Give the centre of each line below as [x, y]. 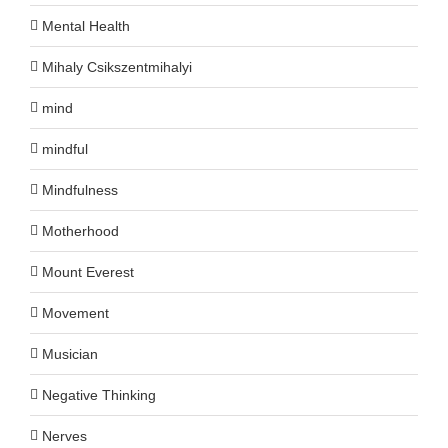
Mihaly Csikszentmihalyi [117, 66]
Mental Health [86, 25]
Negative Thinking [99, 394]
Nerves [64, 435]
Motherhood [80, 230]
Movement [75, 312]
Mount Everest [88, 271]
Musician [70, 353]
